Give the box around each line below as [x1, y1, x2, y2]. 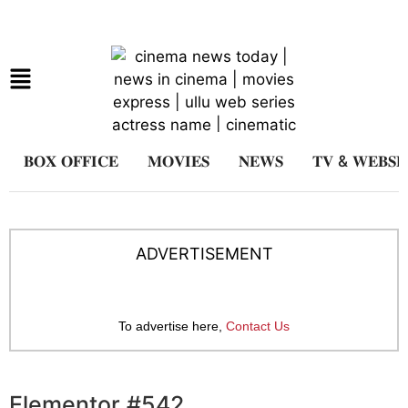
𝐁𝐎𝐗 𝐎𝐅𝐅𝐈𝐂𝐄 [24, 152, 118, 170]
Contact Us [226, 319, 290, 333]
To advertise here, [118, 319, 226, 333]
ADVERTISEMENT [135, 244, 273, 263]
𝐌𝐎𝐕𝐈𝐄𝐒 [148, 152, 209, 170]
